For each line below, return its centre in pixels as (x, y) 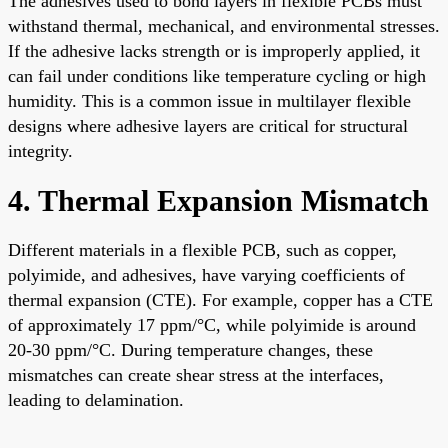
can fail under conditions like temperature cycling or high (217, 75)
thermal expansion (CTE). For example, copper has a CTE (220, 299)
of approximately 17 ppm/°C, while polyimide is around (212, 324)
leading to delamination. (96, 399)
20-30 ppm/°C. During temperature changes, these (190, 349)
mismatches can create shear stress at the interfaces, (196, 374)
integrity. (40, 150)
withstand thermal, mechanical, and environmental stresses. (224, 25)
